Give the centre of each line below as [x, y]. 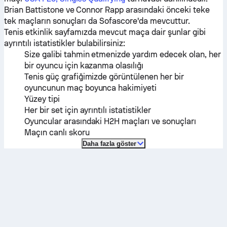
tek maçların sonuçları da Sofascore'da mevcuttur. [97, 21]
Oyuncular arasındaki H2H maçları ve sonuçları [110, 121]
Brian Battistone [34, 10]
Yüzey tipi [42, 99]
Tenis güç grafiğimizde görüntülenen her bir [104, 77]
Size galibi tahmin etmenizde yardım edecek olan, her [123, 54]
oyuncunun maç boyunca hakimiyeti [91, 88]
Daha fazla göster [109, 143]
